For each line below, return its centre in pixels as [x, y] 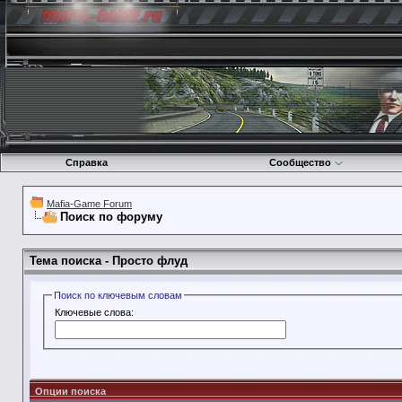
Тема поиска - [71, 261]
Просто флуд [150, 261]
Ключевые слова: [95, 312]
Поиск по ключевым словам [118, 295]
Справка [86, 162]
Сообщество [300, 162]
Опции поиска [70, 391]
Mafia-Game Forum [89, 204]
